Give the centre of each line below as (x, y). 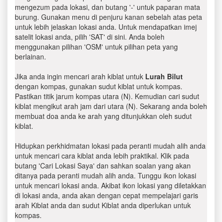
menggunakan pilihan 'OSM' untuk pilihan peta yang (96, 47)
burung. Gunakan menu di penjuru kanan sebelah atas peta (109, 17)
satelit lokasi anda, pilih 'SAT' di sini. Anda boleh (90, 37)
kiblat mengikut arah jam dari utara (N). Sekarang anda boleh (111, 106)
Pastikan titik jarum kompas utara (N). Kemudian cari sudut (107, 96)
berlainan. (30, 56)
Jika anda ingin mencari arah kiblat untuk (80, 76)
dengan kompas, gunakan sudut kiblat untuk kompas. (99, 86)
